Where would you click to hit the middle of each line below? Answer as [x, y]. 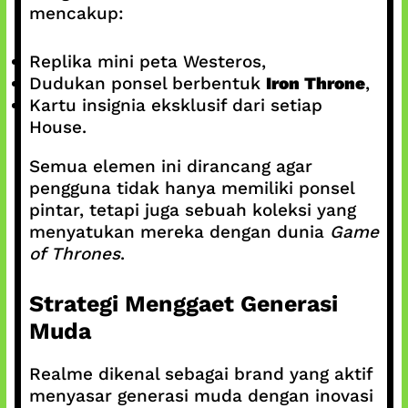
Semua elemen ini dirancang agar [170, 166]
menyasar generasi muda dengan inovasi [201, 396]
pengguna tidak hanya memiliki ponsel [191, 188]
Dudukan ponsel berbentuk [147, 83]
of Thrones [74, 253]
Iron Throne [315, 83]
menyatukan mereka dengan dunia [179, 231]
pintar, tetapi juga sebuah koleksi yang [192, 209]
